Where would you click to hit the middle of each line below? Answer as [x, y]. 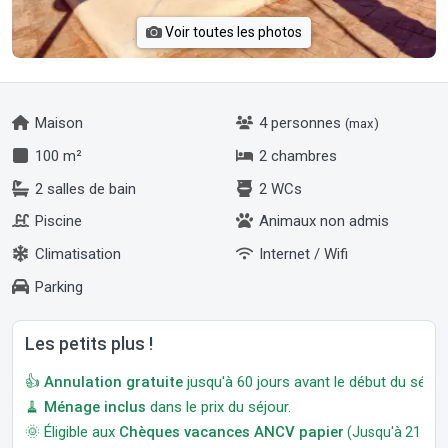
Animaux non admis [322, 221]
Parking [57, 286]
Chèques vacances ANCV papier [231, 431]
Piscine [56, 221]
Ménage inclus [95, 406]
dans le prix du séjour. [218, 406]
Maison [57, 123]
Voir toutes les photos [232, 32]
